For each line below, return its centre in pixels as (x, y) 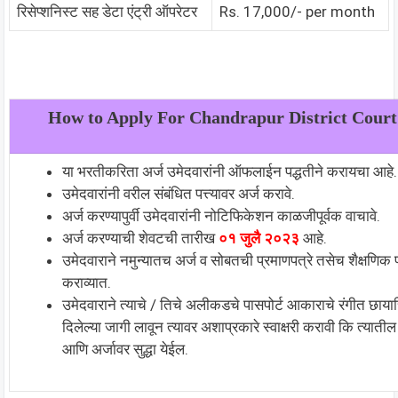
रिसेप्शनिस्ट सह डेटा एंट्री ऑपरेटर (107, 11)
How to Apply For (119, 117)
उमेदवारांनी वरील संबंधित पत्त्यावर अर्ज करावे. (179, 193)
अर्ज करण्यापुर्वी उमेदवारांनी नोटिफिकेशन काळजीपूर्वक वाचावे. (221, 215)
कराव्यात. (87, 282)
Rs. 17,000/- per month (297, 11)
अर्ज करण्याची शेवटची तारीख (140, 238)
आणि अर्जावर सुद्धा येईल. (125, 349)
